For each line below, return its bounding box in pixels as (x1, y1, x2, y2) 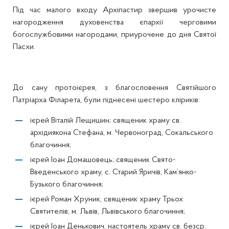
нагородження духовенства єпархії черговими (13, 18, 216, 27)
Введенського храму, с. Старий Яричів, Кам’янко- (30, 168, 196, 176)
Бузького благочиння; (30, 180, 103, 189)
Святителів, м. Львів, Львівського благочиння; (30, 208, 185, 216)
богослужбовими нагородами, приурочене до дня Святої (13, 31, 216, 39)
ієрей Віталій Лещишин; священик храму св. (30, 117, 181, 125)
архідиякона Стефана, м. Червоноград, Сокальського (30, 129, 213, 137)
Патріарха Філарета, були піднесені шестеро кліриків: (13, 96, 200, 104)
